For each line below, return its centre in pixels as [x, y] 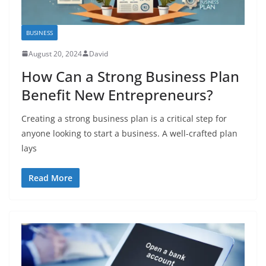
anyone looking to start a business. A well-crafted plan [129, 133]
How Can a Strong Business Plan [130, 76]
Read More [50, 178]
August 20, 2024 [55, 53]
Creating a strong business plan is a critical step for [124, 118]
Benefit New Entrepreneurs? [117, 94]
